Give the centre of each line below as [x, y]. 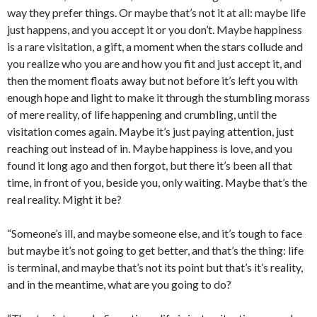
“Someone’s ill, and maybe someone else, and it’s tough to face [155, 233]
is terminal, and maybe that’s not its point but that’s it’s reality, [155, 267]
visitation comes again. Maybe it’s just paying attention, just [150, 131]
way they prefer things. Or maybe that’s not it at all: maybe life [156, 12]
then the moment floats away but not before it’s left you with [152, 80]
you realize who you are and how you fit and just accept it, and [154, 63]
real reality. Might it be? [64, 199]
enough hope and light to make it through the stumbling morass [158, 97]
